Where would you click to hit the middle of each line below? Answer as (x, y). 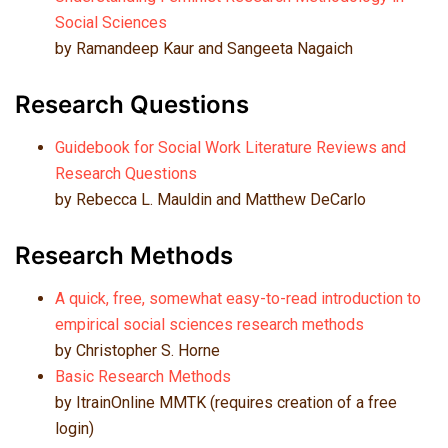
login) (74, 428)
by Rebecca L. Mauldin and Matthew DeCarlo (210, 199)
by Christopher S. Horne (137, 350)
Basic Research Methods (143, 376)
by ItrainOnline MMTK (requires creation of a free (226, 402)
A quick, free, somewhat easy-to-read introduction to (238, 298)
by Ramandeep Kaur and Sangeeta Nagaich (204, 48)
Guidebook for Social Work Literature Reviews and (230, 147)
